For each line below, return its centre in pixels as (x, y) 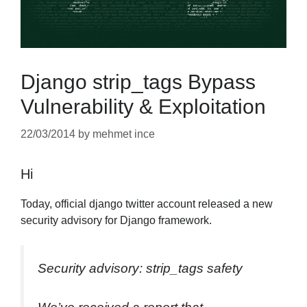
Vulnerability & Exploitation (143, 106)
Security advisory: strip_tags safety (140, 268)
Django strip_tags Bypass (138, 82)
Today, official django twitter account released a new (147, 204)
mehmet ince (124, 134)
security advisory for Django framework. (118, 220)
